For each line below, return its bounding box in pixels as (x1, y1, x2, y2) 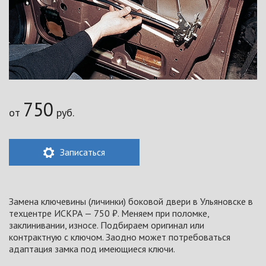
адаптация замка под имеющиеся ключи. (9, 242, 175, 255)
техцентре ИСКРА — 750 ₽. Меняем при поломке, (9, 207, 209, 219)
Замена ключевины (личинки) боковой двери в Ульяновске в (9, 195, 253, 207)
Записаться (58, 146, 105, 159)
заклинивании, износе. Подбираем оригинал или (9, 218, 204, 231)
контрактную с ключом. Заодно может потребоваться (9, 230, 230, 243)
